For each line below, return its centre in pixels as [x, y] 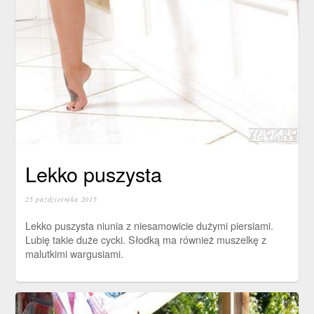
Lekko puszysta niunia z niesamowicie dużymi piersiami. [149, 225]
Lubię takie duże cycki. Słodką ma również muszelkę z [145, 239]
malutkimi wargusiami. [74, 253]
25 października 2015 [61, 199]
